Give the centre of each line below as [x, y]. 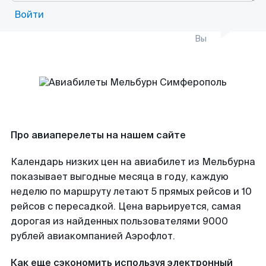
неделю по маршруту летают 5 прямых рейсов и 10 [131, 191]
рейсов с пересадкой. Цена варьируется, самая [126, 206]
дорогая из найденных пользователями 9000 [119, 221]
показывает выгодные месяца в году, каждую [120, 177]
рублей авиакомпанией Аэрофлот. [93, 236]
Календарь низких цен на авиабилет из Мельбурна [133, 162]
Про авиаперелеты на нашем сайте [98, 135]
